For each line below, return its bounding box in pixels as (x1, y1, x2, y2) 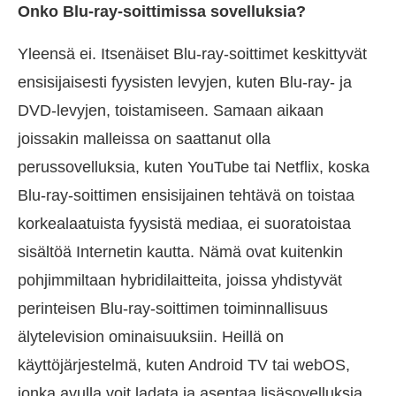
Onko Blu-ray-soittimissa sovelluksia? (18, 3, 306, 21)
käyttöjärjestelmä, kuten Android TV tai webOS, (18, 356, 350, 375)
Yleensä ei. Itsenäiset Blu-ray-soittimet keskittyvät (18, 45, 367, 64)
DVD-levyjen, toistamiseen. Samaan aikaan (18, 102, 324, 120)
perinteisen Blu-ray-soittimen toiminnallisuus (18, 300, 328, 318)
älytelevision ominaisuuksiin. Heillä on (18, 328, 284, 346)
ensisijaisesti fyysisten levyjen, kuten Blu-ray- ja (18, 73, 352, 92)
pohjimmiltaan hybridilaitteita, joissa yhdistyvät (18, 271, 342, 290)
